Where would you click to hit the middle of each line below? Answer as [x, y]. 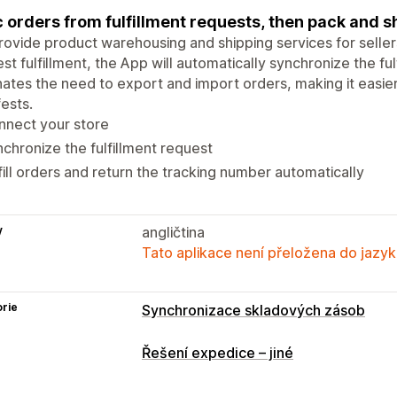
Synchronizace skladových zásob [253, 310]
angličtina [173, 232]
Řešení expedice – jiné [218, 352]
